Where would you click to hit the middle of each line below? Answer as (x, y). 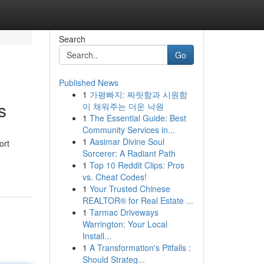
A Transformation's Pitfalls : (140, 247)
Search (72, 39)
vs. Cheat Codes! (114, 177)
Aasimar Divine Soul (127, 141)
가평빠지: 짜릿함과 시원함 (138, 94)
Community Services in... (128, 130)
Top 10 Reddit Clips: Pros (137, 165)
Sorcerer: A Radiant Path (129, 153)
